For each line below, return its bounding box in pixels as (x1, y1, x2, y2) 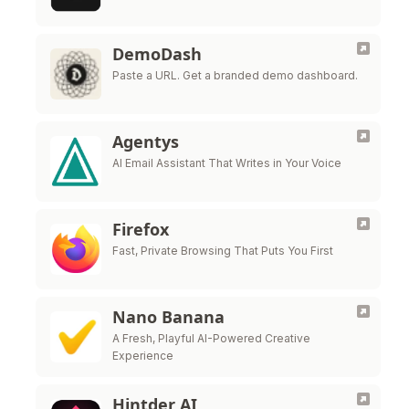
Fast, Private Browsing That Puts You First (112, 244, 333, 257)
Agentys (112, 131, 179, 152)
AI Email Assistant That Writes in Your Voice (112, 156, 341, 170)
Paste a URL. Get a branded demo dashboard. (112, 68, 358, 82)
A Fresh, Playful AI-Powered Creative (112, 331, 310, 345)
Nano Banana (112, 306, 225, 328)
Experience (112, 349, 173, 362)
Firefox (112, 218, 169, 240)
